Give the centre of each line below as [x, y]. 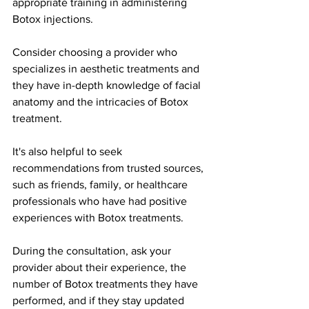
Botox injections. [53, 19]
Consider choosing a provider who [96, 52]
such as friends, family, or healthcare [101, 184]
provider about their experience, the [101, 267]
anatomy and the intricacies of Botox [102, 101]
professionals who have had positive [101, 201]
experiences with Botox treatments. [98, 217]
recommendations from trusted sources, [109, 168]
